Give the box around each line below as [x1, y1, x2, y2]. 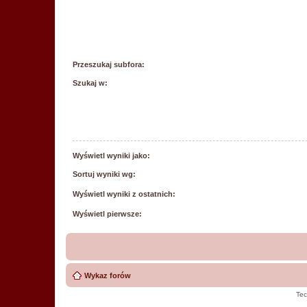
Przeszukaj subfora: [73, 60, 145, 69]
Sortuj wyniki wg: [73, 170, 136, 178]
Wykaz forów [84, 271, 131, 280]
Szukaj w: [73, 79, 108, 87]
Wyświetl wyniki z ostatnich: [73, 190, 175, 198]
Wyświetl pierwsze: [73, 210, 142, 218]
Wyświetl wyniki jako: [73, 151, 150, 160]
